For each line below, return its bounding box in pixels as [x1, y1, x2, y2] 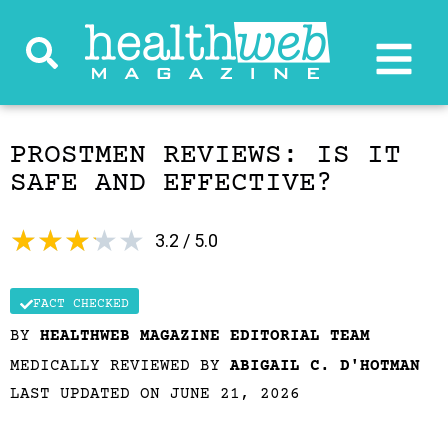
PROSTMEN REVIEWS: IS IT [10, 140, 401, 172]
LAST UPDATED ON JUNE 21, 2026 [10, 385, 300, 403]
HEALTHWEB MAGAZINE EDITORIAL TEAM [40, 327, 370, 345]
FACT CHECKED [33, 297, 129, 311]
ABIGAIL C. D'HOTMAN [230, 357, 420, 375]
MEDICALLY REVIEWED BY [10, 357, 230, 375]
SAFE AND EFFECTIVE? [10, 168, 333, 200]
